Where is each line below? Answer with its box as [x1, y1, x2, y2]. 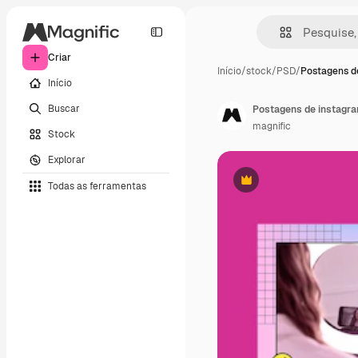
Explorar [48, 153, 86, 166]
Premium [245, 179, 287, 193]
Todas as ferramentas [48, 179, 146, 193]
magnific [253, 120, 291, 133]
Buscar [48, 101, 80, 115]
